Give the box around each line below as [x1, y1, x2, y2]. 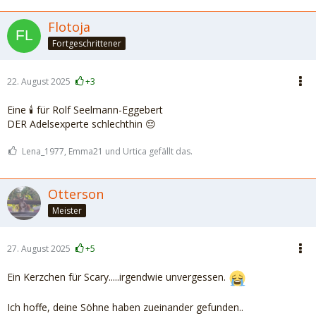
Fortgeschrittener [52, 37, 121, 49]
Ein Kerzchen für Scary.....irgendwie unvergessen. [7, 270, 229, 284]
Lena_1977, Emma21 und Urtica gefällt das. [22, 145, 193, 157]
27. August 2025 [7, 243, 71, 255]
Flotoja [48, 18, 90, 35]
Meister [52, 204, 82, 217]
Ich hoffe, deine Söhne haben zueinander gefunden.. [7, 300, 243, 314]
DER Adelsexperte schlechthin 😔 [7, 117, 156, 130]
